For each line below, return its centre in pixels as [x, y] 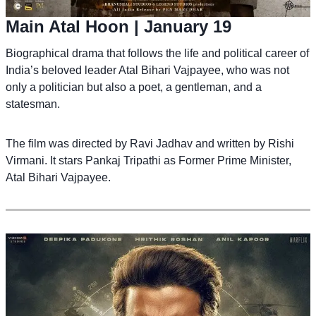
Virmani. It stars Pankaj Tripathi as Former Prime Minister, [148, 160]
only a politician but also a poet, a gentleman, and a [134, 87]
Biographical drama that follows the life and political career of [157, 53]
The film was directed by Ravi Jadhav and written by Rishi [150, 143]
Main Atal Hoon [67, 26]
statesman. [33, 104]
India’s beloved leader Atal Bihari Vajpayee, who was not [147, 70]
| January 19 [180, 26]
